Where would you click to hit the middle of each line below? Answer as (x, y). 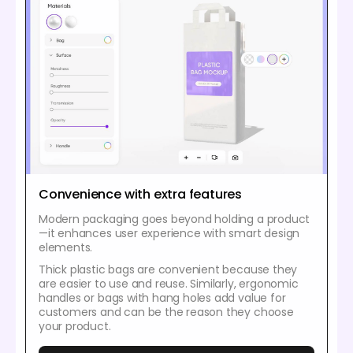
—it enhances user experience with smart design (169, 234)
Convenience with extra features (141, 195)
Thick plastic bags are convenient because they (168, 270)
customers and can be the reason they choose (166, 312)
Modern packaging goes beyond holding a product (175, 219)
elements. (66, 248)
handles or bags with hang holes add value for (162, 298)
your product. (75, 327)
